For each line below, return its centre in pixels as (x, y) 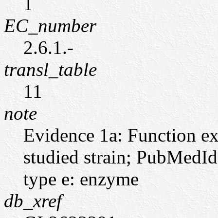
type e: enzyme (81, 179)
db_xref (33, 201)
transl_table (50, 69)
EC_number (50, 26)
